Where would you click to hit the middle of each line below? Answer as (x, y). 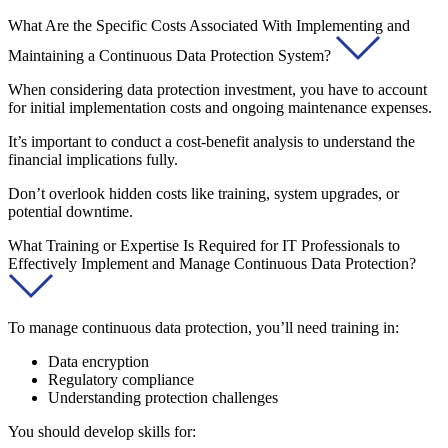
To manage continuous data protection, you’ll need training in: (203, 327)
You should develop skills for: (102, 431)
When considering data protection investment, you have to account (217, 89)
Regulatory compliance (121, 379)
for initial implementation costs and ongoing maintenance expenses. (220, 107)
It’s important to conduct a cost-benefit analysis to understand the (211, 141)
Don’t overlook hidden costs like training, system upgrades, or (203, 193)
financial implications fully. (93, 159)
